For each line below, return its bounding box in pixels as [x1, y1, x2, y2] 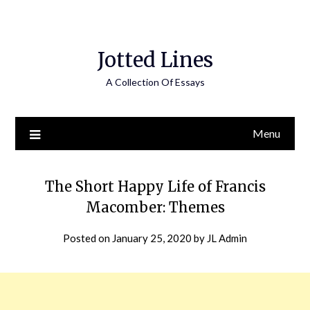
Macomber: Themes [85, 199, 225, 216]
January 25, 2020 [112, 232, 192, 244]
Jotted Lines [97, 47, 213, 73]
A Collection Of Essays [105, 76, 205, 88]
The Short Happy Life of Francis [44, 178, 266, 195]
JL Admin [207, 232, 247, 244]
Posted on [63, 232, 112, 244]
